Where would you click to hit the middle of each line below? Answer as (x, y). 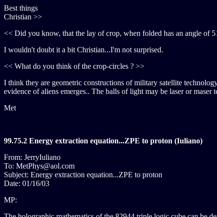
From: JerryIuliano (32, 157)
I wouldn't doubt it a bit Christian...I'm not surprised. (84, 50)
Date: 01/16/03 (27, 183)
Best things (21, 8)
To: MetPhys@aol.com (39, 166)
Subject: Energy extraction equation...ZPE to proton (83, 175)
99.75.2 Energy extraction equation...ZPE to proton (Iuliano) (103, 141)
